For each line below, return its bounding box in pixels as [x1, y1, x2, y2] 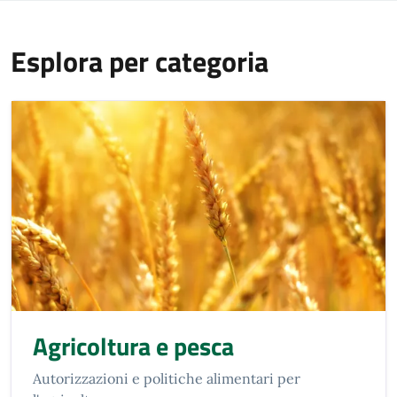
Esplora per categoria [11, 40, 269, 82]
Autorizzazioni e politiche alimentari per [33, 370, 300, 388]
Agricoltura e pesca [33, 327, 234, 366]
